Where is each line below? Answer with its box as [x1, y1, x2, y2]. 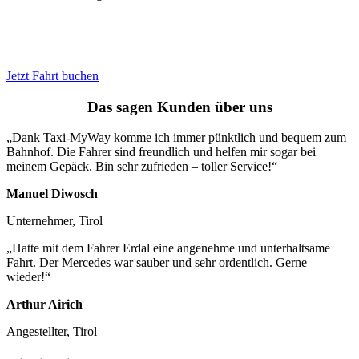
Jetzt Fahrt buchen [6, 68, 99, 83]
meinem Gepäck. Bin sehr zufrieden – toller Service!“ [6, 159, 277, 174]
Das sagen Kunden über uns [87, 98, 272, 115]
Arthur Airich [6, 297, 83, 312]
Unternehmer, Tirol [6, 214, 103, 228]
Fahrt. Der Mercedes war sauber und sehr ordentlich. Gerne [6, 256, 307, 270]
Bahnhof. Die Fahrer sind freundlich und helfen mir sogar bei [6, 145, 316, 159]
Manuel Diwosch [6, 187, 98, 201]
